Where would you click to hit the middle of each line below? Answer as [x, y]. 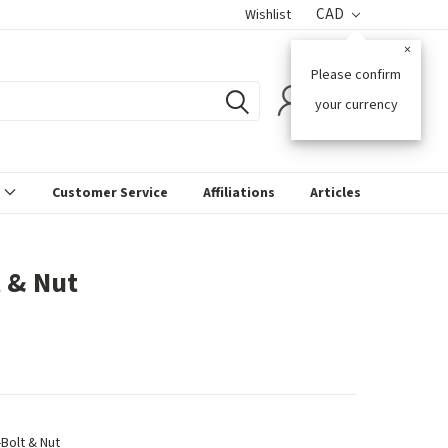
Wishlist [268, 15]
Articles [335, 193]
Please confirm [356, 75]
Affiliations [239, 193]
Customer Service [110, 193]
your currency [356, 105]
